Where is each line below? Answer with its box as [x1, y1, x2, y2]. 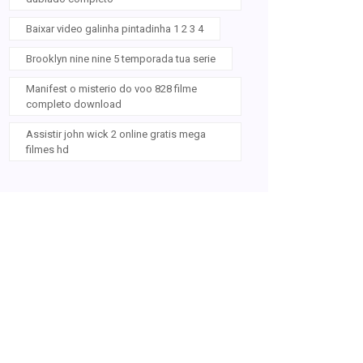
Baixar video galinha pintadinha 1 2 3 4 [26, 23, 203, 35]
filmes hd [26, 143, 69, 156]
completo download [26, 98, 122, 110]
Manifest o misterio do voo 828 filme [26, 83, 197, 95]
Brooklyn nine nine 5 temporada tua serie [26, 53, 216, 65]
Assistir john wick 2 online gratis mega [26, 128, 206, 140]
